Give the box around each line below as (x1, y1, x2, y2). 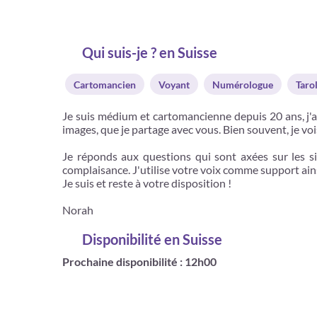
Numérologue (212, 78, 273, 91)
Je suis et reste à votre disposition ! (62, 176, 231, 190)
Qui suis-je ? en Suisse (82, 44, 217, 61)
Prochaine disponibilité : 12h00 (62, 255, 217, 268)
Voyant (158, 78, 190, 91)
